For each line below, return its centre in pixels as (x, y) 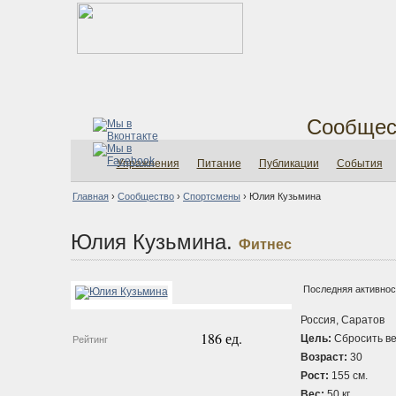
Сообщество (146, 196)
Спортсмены (212, 196)
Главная (91, 196)
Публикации (289, 164)
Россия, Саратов (342, 320)
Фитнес (265, 244)
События (359, 164)
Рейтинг (90, 339)
